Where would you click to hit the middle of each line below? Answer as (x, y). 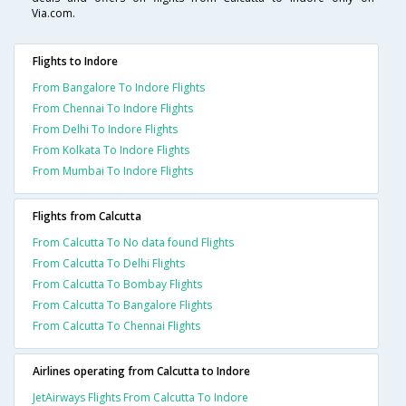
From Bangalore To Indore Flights (119, 88)
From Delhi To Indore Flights (105, 130)
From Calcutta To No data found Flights (133, 243)
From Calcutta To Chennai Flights (116, 326)
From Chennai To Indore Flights (113, 109)
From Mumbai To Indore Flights (113, 171)
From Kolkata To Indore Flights (111, 150)
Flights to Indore (75, 62)
